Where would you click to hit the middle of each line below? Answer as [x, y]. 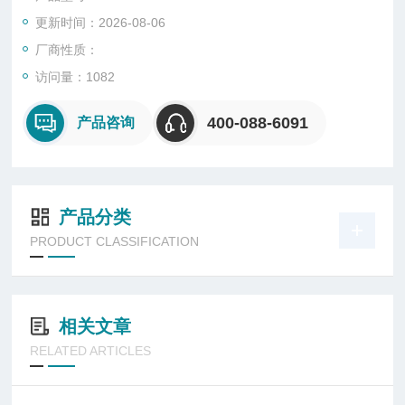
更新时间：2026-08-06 [101, 23]
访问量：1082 [75, 77]
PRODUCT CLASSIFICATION [115, 242]
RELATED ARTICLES [91, 351]
